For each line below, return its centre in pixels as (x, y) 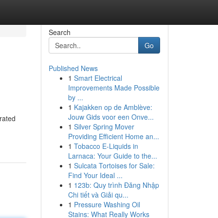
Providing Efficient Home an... (113, 136)
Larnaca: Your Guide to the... (112, 156)
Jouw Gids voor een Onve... (111, 117)
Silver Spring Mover (104, 127)
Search (59, 32)
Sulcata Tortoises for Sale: (114, 165)
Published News (73, 68)
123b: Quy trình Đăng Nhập (116, 185)
